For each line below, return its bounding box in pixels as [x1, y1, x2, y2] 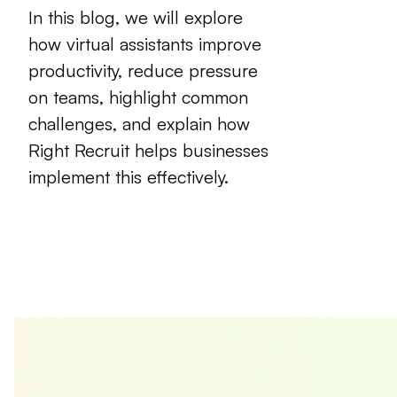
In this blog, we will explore [28, 6, 243, 29]
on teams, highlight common [28, 86, 248, 109]
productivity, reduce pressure [28, 59, 258, 82]
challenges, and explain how [28, 113, 250, 136]
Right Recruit [28, 139, 129, 162]
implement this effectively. [28, 166, 229, 189]
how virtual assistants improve [28, 33, 261, 56]
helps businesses [129, 139, 269, 162]
